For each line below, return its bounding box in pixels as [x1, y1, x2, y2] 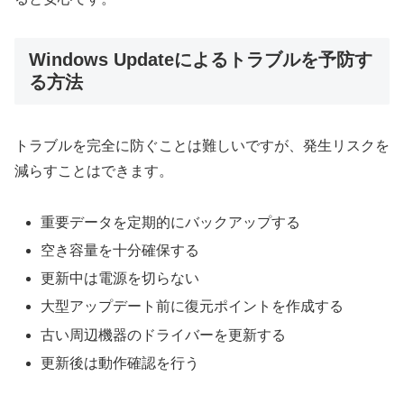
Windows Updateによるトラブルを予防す [29, 49, 372, 69]
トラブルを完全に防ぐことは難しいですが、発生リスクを [14, 138, 390, 154]
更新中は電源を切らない [41, 271, 200, 287]
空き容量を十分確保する [41, 243, 200, 259]
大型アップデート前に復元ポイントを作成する [41, 298, 344, 315]
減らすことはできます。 [14, 163, 173, 179]
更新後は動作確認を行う [41, 354, 200, 371]
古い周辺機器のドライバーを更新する [41, 326, 287, 343]
